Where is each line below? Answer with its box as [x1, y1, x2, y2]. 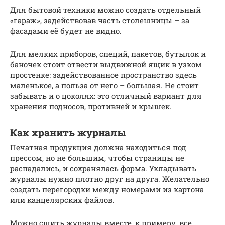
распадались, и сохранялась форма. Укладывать [10, 163, 196, 174]
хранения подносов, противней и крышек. [10, 101, 172, 112]
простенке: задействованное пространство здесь [10, 70, 197, 80]
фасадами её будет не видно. [10, 26, 122, 36]
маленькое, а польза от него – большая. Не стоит [10, 80, 199, 91]
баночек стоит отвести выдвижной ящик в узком [10, 59, 202, 70]
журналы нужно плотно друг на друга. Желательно [10, 174, 209, 184]
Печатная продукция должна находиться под [10, 142, 186, 153]
